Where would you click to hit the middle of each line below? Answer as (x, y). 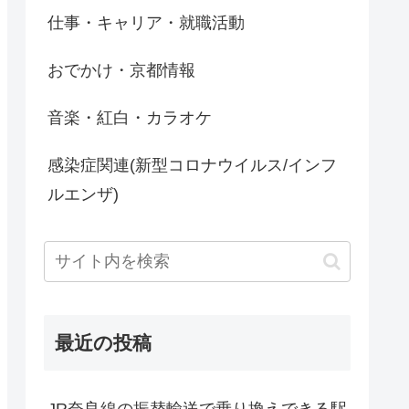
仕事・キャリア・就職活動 (146, 23)
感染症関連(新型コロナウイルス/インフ (192, 166)
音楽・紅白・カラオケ (130, 118)
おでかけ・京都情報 (121, 71)
